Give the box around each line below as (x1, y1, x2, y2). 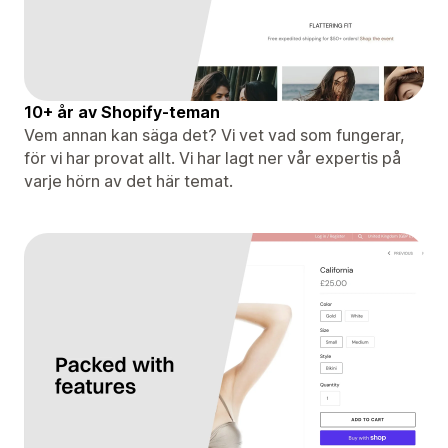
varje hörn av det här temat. (24, 170, 233, 191)
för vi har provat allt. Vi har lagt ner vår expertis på (24, 147, 401, 168)
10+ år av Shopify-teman (24, 101, 220, 122)
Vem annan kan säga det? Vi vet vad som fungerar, (24, 124, 405, 145)
